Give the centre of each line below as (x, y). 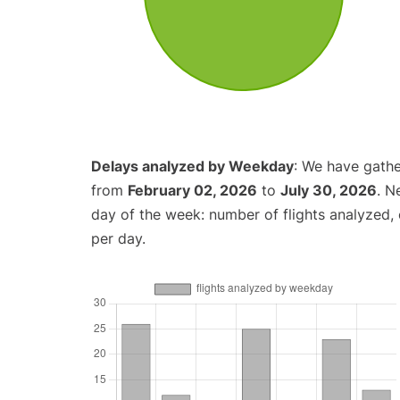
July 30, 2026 (329, 191)
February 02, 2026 (192, 191)
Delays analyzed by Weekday (192, 167)
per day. (118, 239)
